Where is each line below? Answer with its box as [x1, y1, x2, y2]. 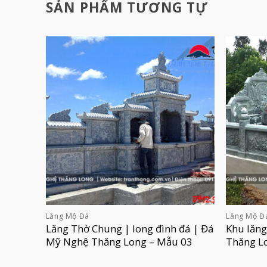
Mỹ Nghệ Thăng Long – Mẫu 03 [45, 235, 193, 249]
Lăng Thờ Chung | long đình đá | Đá [45, 222, 214, 236]
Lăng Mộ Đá [45, 211, 89, 222]
